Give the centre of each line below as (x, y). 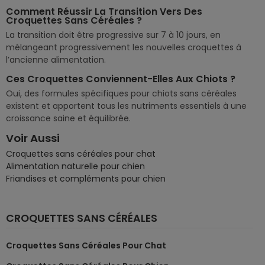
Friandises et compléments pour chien (86, 179)
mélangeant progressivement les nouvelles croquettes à (124, 48)
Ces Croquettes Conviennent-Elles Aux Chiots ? (121, 79)
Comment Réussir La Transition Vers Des (104, 12)
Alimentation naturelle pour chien (75, 167)
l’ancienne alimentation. (56, 60)
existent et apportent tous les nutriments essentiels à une (126, 106)
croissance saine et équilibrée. (68, 119)
